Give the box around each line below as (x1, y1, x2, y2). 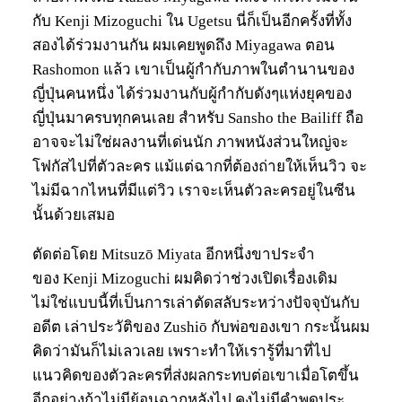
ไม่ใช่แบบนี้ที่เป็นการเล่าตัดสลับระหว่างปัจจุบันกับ (32, 293, 360, 311)
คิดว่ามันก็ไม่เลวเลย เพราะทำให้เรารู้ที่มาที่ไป (32, 342, 331, 360)
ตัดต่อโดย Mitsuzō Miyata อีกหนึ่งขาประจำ (32, 245, 315, 263)
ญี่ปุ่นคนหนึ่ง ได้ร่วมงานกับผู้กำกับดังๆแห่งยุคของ (32, 84, 352, 102)
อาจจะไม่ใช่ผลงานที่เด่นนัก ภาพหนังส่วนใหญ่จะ (32, 133, 348, 151)
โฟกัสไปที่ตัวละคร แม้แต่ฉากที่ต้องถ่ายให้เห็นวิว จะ (32, 157, 367, 175)
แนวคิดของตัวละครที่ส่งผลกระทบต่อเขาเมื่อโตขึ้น (32, 366, 359, 384)
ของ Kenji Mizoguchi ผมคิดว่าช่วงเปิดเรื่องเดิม (32, 269, 337, 287)
